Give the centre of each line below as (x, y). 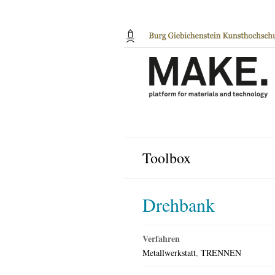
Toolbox (167, 158)
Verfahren (161, 238)
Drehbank (179, 204)
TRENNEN (221, 253)
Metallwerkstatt (169, 253)
